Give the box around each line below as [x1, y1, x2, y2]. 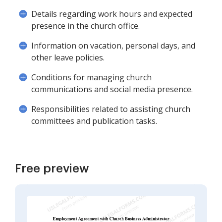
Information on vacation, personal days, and [31, 40, 195, 51]
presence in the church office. [31, 20, 140, 31]
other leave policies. [31, 52, 105, 63]
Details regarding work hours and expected [31, 8, 192, 19]
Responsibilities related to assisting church [31, 104, 190, 114]
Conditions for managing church [31, 72, 152, 83]
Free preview [15, 163, 89, 174]
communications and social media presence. [31, 84, 193, 95]
